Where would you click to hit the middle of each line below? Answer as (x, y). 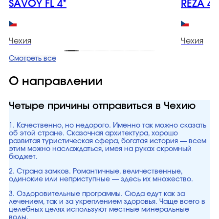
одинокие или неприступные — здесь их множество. (101, 179)
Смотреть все (33, 59)
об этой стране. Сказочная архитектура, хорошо (93, 133)
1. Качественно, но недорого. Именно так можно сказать (108, 126)
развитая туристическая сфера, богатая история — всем (108, 141)
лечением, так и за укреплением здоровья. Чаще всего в (107, 202)
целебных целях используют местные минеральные (99, 210)
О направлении (56, 82)
